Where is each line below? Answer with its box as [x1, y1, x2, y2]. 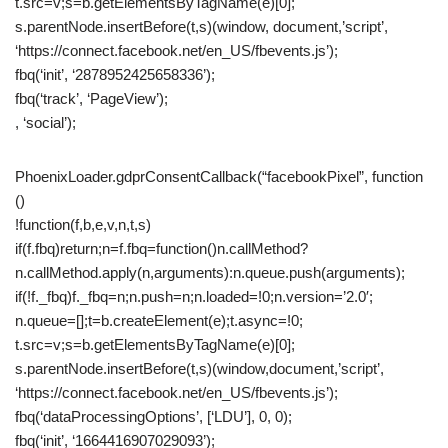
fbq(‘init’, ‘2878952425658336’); [15, 66, 215, 83]
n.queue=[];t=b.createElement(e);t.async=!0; [15, 312, 303, 329]
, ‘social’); [15, 114, 76, 131]
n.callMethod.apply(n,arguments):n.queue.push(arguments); [15, 264, 405, 281]
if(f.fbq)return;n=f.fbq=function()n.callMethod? [15, 240, 308, 257]
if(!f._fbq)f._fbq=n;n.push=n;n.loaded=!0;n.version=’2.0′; [15, 288, 373, 305]
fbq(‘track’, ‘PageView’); [15, 90, 168, 107]
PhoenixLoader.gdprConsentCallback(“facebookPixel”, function [15, 168, 423, 185]
